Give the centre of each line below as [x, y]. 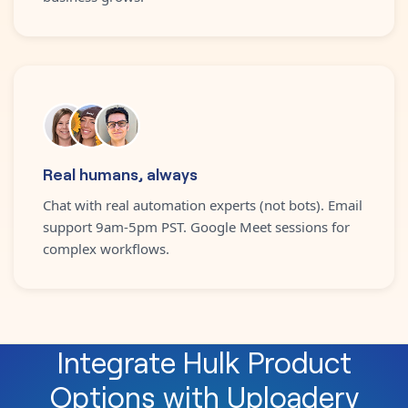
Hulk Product [267, 361]
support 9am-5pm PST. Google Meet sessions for [196, 226]
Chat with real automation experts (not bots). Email [203, 204]
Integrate [120, 361]
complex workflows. [106, 248]
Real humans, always [120, 173]
